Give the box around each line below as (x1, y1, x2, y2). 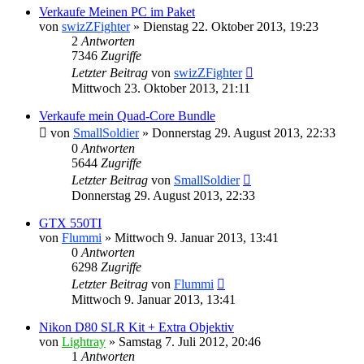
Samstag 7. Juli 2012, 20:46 (119, 334, 261, 349)
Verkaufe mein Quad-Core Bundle (39, 108, 215, 123)
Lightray (62, 334, 106, 349)
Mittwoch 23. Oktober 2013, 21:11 (71, 80, 250, 95)
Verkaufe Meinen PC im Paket (39, 4, 195, 19)
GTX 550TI (39, 215, 102, 230)
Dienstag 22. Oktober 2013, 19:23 (143, 19, 318, 33)
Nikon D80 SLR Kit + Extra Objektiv (39, 319, 234, 334)
